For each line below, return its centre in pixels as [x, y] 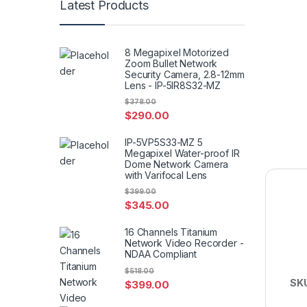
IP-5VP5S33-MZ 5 [164, 143]
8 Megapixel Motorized [177, 52]
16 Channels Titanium [171, 232]
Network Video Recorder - [184, 243]
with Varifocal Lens [166, 175]
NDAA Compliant [161, 254]
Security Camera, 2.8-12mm [185, 74]
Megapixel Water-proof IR [182, 153]
